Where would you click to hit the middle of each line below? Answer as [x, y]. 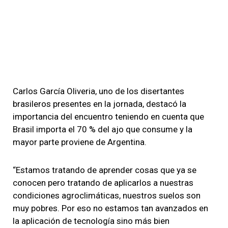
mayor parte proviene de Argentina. [80, 142]
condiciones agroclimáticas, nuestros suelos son [107, 195]
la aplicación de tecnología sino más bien [91, 221]
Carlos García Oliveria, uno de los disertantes [98, 91]
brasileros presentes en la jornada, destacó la [99, 104]
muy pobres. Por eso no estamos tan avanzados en [110, 208]
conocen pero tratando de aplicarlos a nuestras [103, 183]
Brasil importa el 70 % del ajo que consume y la [103, 129]
